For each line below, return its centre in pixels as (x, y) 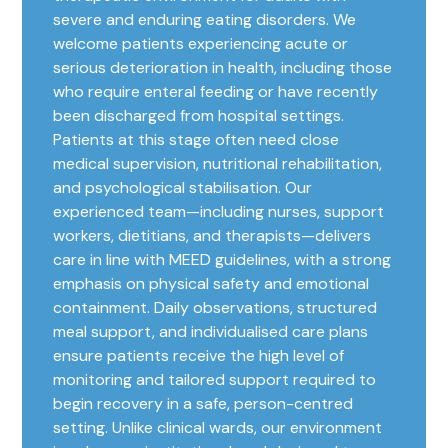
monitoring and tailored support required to (215, 380)
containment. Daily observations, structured (215, 308)
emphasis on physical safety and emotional (211, 284)
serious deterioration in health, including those (223, 68)
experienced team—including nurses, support (219, 212)
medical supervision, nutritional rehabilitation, (218, 164)
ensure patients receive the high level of (199, 356)
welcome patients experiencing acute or (201, 44)
